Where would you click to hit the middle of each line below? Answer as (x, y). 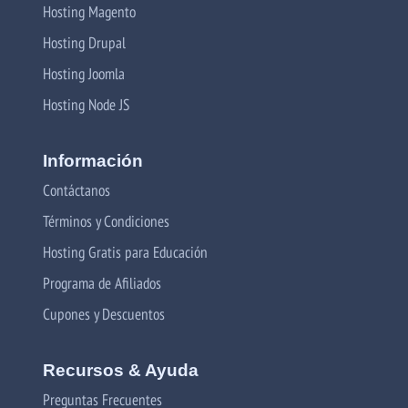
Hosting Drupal (84, 42)
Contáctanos (76, 189)
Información (93, 160)
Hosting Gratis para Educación (125, 251)
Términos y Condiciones (106, 220)
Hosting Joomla (84, 73)
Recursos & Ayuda (121, 370)
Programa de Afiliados (102, 282)
